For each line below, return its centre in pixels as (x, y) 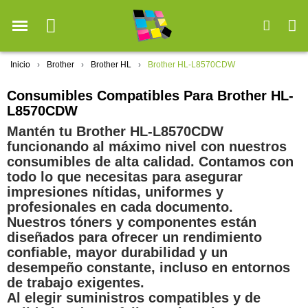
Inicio (20, 65)
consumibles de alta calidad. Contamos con (150, 162)
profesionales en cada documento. (120, 207)
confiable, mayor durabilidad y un (117, 253)
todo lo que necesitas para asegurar (125, 177)
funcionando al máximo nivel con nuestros (147, 147)
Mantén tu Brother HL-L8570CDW (115, 132)
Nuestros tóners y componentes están (132, 222)
